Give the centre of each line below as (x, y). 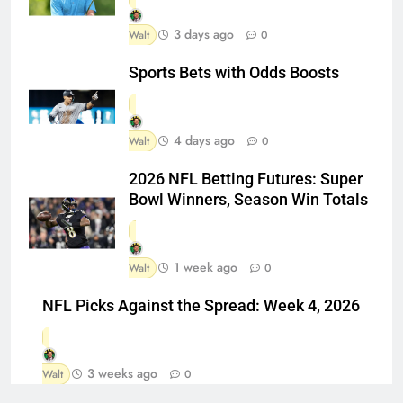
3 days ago (204, 34)
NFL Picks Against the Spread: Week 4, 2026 (201, 305)
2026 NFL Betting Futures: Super (246, 179)
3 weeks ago (122, 373)
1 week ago (206, 267)
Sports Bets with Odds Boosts (234, 72)
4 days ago (204, 140)
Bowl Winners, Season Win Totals (248, 199)
